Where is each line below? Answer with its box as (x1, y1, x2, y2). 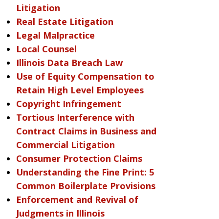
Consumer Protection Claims (16, 153, 142, 164)
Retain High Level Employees (16, 84, 144, 96)
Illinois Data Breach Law (16, 57, 123, 68)
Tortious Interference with (16, 111, 134, 123)
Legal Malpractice (16, 29, 95, 41)
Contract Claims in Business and (16, 125, 156, 137)
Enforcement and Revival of (16, 194, 138, 205)
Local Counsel (16, 43, 77, 55)
